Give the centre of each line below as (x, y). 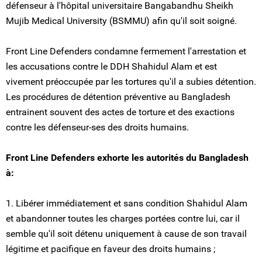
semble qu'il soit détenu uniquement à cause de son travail (126, 234)
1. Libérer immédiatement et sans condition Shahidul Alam (127, 203)
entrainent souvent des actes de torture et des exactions (120, 112)
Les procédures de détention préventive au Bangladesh (118, 97)
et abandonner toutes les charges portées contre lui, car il (123, 218)
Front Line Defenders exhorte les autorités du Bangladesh (127, 158)
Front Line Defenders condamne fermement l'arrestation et (126, 51)
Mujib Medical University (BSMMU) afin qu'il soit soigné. (121, 21)
